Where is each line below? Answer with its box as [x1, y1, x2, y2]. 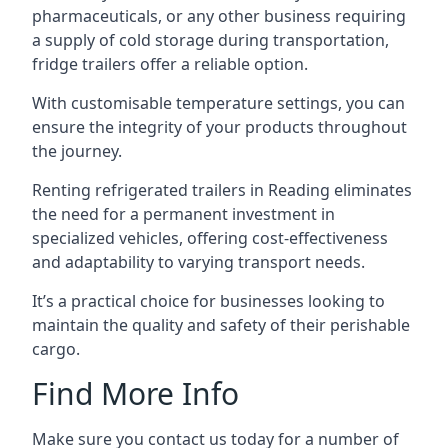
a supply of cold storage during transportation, [32, 29, 389, 51]
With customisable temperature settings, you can [32, 92, 405, 114]
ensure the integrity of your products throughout [32, 116, 407, 138]
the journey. [32, 140, 122, 162]
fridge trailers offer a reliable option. [32, 53, 308, 75]
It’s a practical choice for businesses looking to [32, 290, 385, 312]
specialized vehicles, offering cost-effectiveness [32, 227, 388, 249]
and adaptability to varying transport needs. [32, 251, 365, 273]
